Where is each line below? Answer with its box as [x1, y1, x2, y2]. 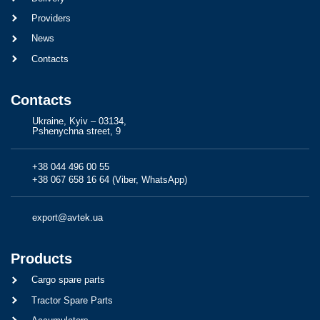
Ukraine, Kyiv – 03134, [31, 116, 126, 127]
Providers [31, 13, 71, 24]
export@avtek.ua [31, 211, 103, 223]
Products [11, 250, 72, 266]
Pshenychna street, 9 [31, 126, 121, 137]
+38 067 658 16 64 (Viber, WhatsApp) [31, 174, 187, 185]
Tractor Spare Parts [31, 294, 113, 306]
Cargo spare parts [31, 274, 105, 286]
